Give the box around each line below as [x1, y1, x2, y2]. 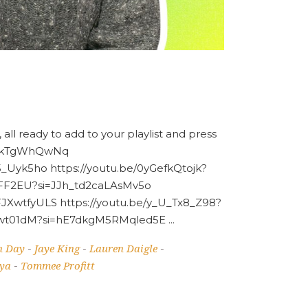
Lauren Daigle [89, 241, 157, 255]
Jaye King [34, 241, 80, 255]
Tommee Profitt [21, 258, 95, 272]
